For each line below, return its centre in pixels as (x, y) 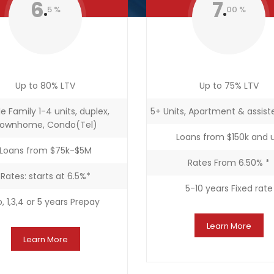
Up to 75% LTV (229, 86)
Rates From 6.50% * (229, 163)
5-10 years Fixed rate (229, 188)
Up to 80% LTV (45, 86)
